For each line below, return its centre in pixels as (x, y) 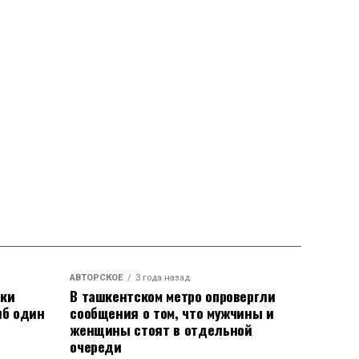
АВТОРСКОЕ (97, 278)
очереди (96, 346)
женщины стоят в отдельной (161, 329)
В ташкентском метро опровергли (173, 296)
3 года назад (163, 278)
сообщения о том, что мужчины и (172, 313)
